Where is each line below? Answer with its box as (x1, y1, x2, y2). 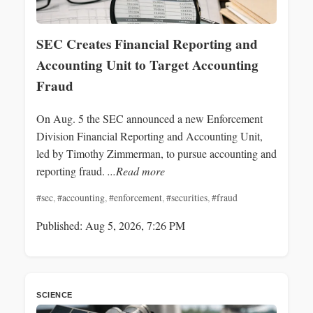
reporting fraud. (36, 163, 108, 178)
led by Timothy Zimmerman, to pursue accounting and (36, 145, 277, 161)
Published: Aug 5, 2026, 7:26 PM (36, 217, 185, 233)
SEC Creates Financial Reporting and (36, 34, 258, 54)
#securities (166, 191, 208, 204)
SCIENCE (36, 290, 73, 299)
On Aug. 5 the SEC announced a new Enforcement (36, 110, 263, 126)
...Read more (108, 163, 165, 178)
